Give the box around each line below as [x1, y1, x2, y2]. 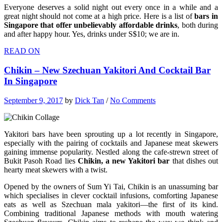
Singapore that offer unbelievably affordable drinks [4, 21, 178, 30]
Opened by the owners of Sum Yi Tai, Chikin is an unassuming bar [4, 182, 218, 191]
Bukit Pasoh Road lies [4, 156, 78, 165]
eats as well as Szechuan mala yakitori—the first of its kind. [4, 200, 218, 209]
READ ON [4, 47, 40, 55]
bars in [194, 12, 219, 21]
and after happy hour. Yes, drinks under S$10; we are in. [4, 30, 179, 39]
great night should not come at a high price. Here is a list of [4, 12, 195, 21]
